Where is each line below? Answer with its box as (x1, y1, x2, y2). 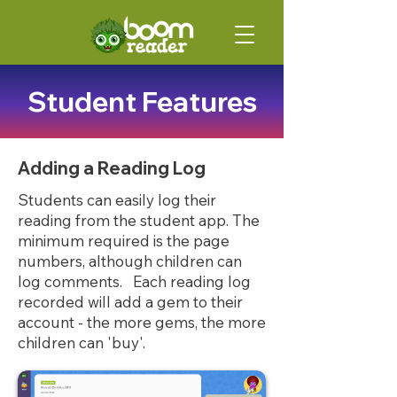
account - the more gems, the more (18, 313, 266, 331)
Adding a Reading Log (18, 157, 206, 179)
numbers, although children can (18, 252, 242, 270)
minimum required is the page (18, 231, 230, 250)
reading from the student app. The (18, 211, 260, 230)
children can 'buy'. (18, 333, 145, 352)
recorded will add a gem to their (18, 292, 243, 311)
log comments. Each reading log (18, 272, 251, 291)
